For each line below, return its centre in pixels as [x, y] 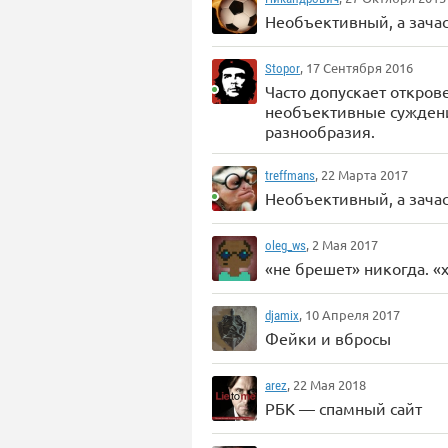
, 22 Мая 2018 [326, 384]
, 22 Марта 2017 [361, 174]
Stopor [282, 68]
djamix [282, 315]
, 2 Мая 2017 [342, 244]
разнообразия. [320, 131]
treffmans [290, 175]
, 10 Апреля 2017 [349, 314]
